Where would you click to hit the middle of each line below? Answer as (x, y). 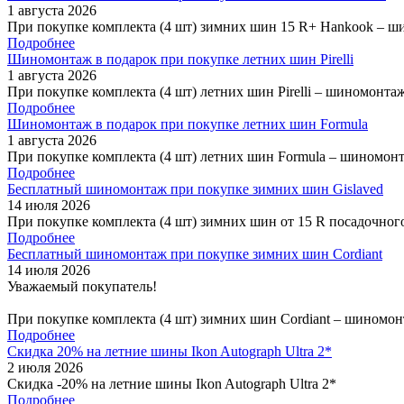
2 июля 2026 (45, 367)
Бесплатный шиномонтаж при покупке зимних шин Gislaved (195, 188)
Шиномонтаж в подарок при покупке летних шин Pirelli (180, 59)
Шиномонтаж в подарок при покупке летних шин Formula (188, 124)
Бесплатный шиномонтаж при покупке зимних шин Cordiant (195, 253)
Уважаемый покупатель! (82, 286)
